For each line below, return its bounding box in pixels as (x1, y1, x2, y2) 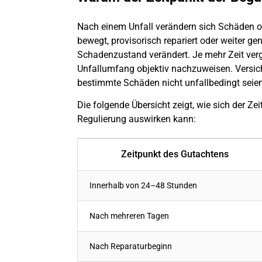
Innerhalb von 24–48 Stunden (89, 181, 197, 191)
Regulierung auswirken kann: (77, 113, 196, 125)
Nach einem (77, 20, 129, 32)
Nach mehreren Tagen (89, 211, 169, 222)
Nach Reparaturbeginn (89, 242, 172, 252)
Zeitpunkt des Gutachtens (121, 149, 229, 160)
